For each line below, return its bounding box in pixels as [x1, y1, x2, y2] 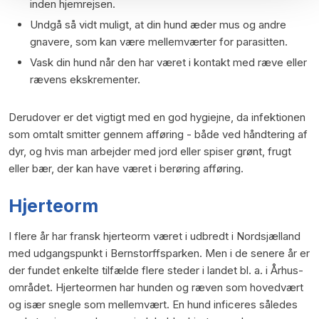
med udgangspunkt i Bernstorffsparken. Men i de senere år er [8, 246, 310, 260]
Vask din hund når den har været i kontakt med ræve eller [29, 55, 307, 69]
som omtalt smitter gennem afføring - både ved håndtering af [8, 127, 308, 141]
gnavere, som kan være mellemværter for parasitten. [29, 34, 288, 48]
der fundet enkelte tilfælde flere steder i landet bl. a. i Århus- [8, 263, 303, 277]
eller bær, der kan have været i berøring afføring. [8, 161, 244, 175]
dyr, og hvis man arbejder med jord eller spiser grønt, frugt [8, 144, 291, 158]
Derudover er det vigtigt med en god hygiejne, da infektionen [8, 110, 305, 124]
